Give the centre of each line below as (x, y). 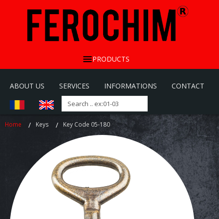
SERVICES (74, 86)
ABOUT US (27, 86)
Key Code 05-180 (87, 124)
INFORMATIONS (131, 86)
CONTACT (188, 86)
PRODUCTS (111, 59)
